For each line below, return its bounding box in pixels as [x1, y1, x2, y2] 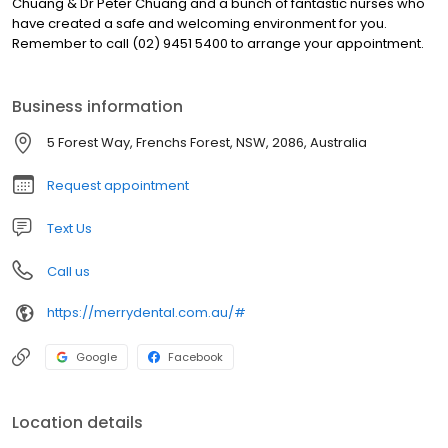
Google [76, 348, 117, 365]
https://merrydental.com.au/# [47, 303, 246, 323]
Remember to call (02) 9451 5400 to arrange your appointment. [12, 33, 424, 53]
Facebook [168, 348, 223, 365]
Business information [12, 94, 183, 118]
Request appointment [47, 175, 189, 195]
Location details [12, 410, 143, 434]
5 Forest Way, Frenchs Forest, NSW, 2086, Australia [47, 132, 367, 152]
